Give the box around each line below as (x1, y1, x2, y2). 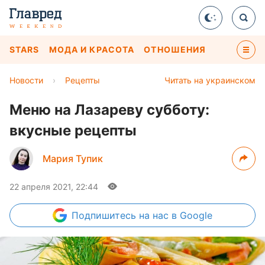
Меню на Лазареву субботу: (9, 101, 209, 118)
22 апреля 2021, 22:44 (9, 182, 98, 192)
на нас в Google (139, 209, 212, 221)
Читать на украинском (164, 75, 256, 85)
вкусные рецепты (9, 122, 137, 139)
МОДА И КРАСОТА (49, 44, 135, 54)
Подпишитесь (72, 209, 139, 221)
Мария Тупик (43, 153, 103, 164)
